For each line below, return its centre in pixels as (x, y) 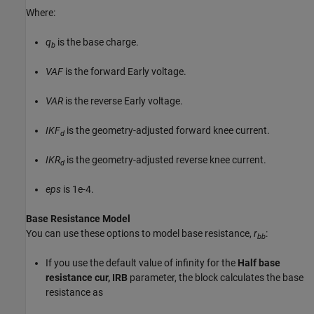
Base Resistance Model (78, 219)
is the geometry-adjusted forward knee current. (167, 131)
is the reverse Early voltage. (123, 101)
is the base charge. (97, 42)
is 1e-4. (77, 190)
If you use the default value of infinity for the (142, 263)
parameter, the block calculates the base (216, 278)
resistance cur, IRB (87, 278)
